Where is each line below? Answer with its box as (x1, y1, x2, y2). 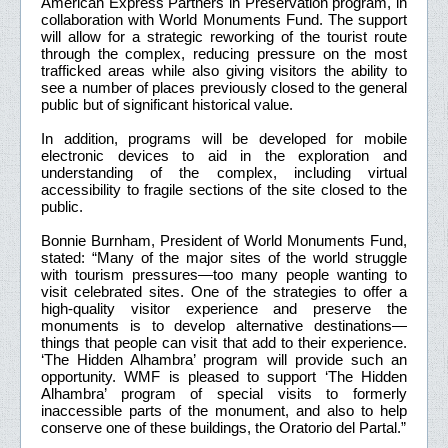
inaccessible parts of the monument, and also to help (41, 401, 407, 419)
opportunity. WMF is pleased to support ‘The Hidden (41, 367, 407, 385)
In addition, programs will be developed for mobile (41, 129, 407, 147)
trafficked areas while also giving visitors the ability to (41, 61, 407, 79)
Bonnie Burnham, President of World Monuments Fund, (41, 231, 407, 249)
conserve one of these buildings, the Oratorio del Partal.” (41, 418, 406, 436)
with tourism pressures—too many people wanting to (41, 265, 407, 283)
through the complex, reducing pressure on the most (41, 44, 407, 62)
